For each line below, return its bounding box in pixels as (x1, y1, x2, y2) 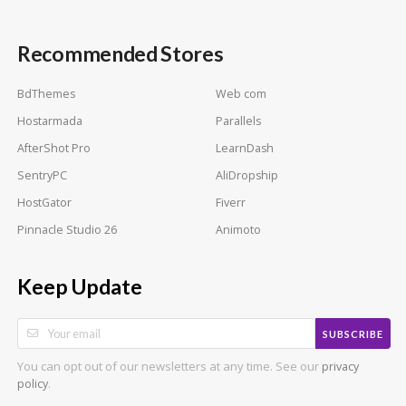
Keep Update (17, 274, 142, 300)
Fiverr (216, 195, 246, 211)
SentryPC (17, 168, 67, 184)
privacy (322, 359, 359, 375)
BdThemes (17, 85, 75, 101)
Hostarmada (17, 112, 82, 129)
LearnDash (216, 140, 274, 156)
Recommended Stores (17, 40, 224, 66)
